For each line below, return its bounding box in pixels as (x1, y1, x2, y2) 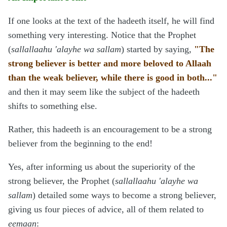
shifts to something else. (8, 101, 97, 111)
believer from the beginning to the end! (8, 138, 153, 149)
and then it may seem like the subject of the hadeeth (8, 87, 200, 97)
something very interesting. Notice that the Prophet (8, 30, 196, 41)
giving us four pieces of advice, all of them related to (8, 204, 204, 215)
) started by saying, (121, 44, 194, 55)
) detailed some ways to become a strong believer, (32, 190, 216, 201)
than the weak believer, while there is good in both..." (8, 72, 217, 83)
